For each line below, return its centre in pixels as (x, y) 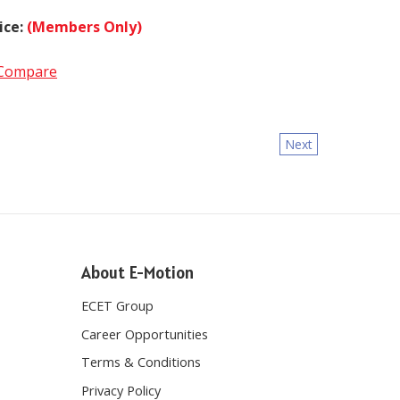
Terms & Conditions (141, 354)
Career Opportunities (145, 326)
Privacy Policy (121, 382)
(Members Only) (84, 19)
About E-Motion (137, 264)
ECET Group (117, 298)
